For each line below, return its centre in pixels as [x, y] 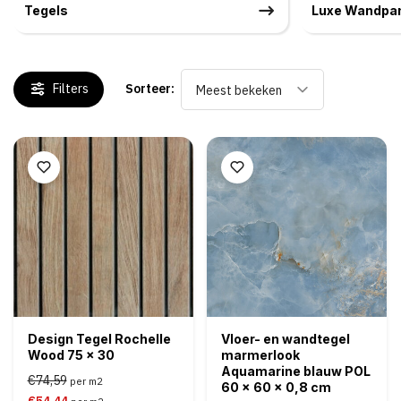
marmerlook [260, 354]
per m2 [86, 381]
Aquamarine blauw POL [296, 371]
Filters [71, 89]
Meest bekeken [239, 90]
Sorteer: [150, 89]
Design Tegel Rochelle [99, 338]
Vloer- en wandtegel [286, 338]
